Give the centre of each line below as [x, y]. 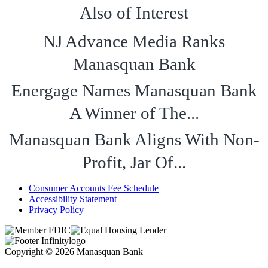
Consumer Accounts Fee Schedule [94, 188]
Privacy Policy [56, 209]
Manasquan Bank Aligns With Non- [134, 139]
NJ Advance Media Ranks [134, 41]
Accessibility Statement [73, 199]
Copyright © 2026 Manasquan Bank [74, 251]
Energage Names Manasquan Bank [134, 90]
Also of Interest [134, 12]
